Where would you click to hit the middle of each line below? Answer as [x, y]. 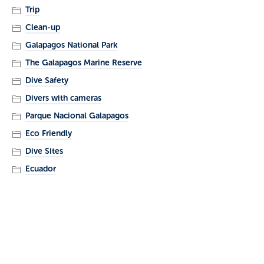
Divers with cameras [63, 98]
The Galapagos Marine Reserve [83, 62]
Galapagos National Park [71, 45]
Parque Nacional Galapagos [77, 115]
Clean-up [42, 27]
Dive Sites [44, 151]
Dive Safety [47, 80]
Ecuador [40, 169]
